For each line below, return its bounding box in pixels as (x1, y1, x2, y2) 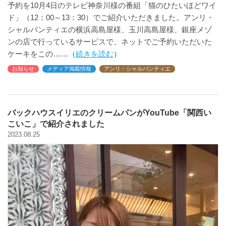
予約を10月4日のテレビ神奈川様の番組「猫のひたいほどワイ (8, 1, 216, 10)
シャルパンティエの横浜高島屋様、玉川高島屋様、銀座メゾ (8, 25, 212, 34)
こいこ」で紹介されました (8, 120, 104, 129)
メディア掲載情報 (47, 66, 91, 72)
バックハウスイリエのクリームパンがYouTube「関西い (8, 108, 211, 118)
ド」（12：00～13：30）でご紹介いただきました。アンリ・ (8, 13, 214, 22)
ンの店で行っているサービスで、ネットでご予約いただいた (8, 37, 212, 46)
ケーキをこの (8, 49, 53, 59)
